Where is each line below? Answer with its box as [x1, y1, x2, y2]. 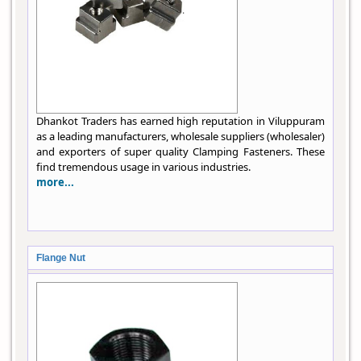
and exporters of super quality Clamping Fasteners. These [36, 144, 325, 160]
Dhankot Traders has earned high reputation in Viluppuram [36, 114, 325, 129]
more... [36, 175, 74, 190]
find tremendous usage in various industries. [36, 160, 251, 175]
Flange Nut [36, 252, 85, 264]
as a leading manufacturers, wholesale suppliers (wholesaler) [36, 129, 325, 144]
